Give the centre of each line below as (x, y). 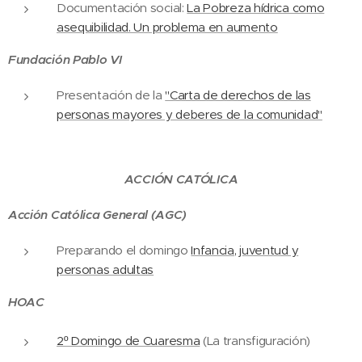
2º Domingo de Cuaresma (128, 341)
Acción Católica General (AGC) (98, 215)
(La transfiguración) (255, 341)
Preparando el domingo (124, 250)
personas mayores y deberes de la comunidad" (189, 114)
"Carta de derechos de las (238, 95)
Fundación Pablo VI (65, 59)
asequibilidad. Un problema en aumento (167, 27)
